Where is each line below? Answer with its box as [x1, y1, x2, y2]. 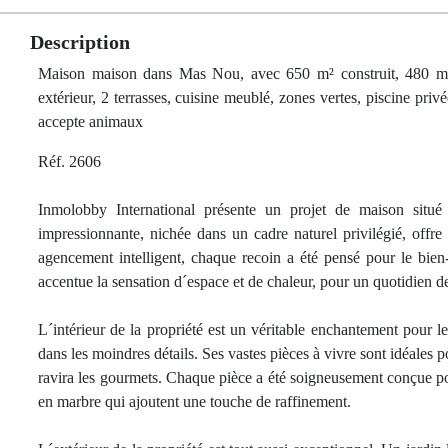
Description [30, 31, 130, 53]
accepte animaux [38, 113, 143, 130]
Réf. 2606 [38, 153, 101, 170]
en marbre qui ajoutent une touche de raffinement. [38, 393, 351, 410]
